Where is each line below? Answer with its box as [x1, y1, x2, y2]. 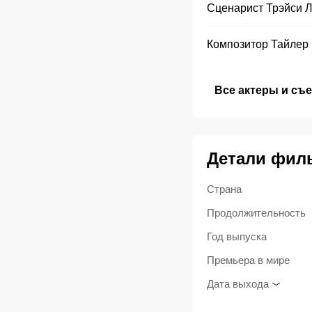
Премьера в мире [206, 254, 290, 267]
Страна [206, 183, 242, 196]
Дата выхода [206, 278, 269, 290]
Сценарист [206, 2, 263, 15]
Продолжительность [206, 207, 306, 219]
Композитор [206, 38, 268, 51]
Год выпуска [206, 231, 267, 243]
